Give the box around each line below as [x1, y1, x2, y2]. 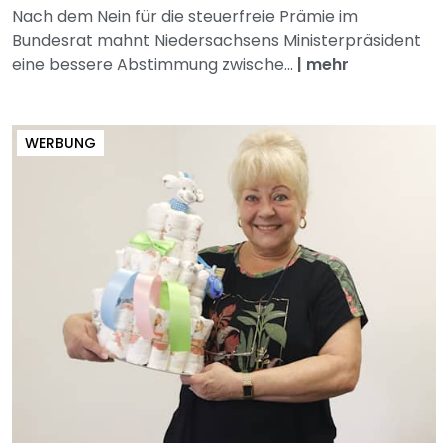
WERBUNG [25, 133, 96, 154]
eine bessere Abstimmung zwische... [12, 53, 297, 77]
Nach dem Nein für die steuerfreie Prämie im [12, 5, 358, 29]
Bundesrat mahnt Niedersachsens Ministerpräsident [12, 29, 421, 53]
